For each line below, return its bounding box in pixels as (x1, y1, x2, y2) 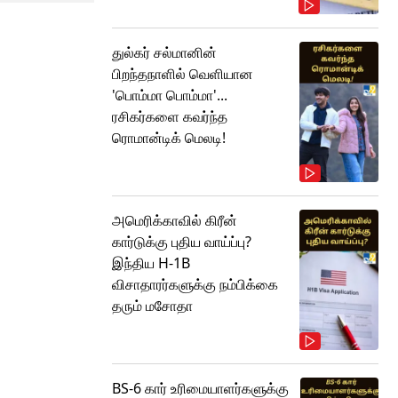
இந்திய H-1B (112, 253, 190, 274)
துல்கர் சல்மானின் (112, 43, 217, 63)
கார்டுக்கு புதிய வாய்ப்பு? (112, 232, 251, 252)
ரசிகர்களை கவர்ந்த (112, 107, 227, 127)
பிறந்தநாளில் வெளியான (112, 64, 253, 84)
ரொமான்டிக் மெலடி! (112, 128, 226, 148)
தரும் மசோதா (112, 296, 193, 316)
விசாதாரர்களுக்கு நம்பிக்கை (112, 275, 278, 295)
